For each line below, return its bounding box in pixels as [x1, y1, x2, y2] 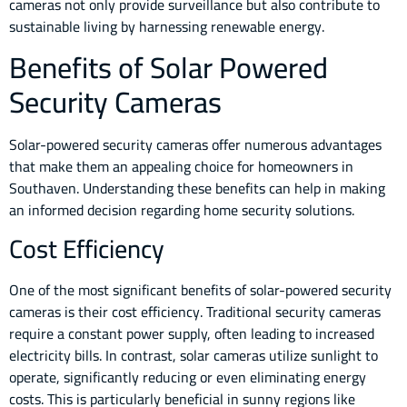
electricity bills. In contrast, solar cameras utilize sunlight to [9, 341, 378, 369]
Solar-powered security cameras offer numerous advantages [9, 131, 382, 159]
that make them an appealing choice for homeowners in [9, 153, 353, 181]
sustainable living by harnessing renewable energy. [9, 13, 324, 40]
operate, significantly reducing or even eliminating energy [9, 362, 366, 391]
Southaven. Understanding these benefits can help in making [9, 174, 385, 203]
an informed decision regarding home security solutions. [9, 196, 354, 224]
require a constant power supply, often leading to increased [9, 319, 374, 347]
